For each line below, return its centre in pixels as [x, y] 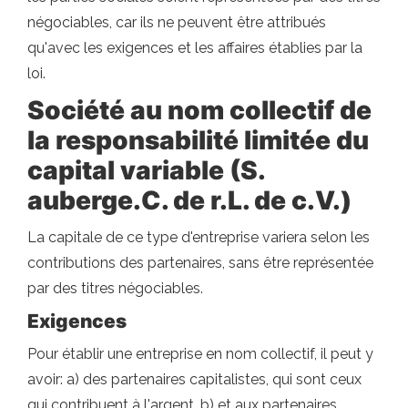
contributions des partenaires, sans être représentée [200, 262]
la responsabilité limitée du [198, 140]
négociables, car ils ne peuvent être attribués [177, 22]
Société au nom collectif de [199, 110]
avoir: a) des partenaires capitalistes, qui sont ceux [194, 379]
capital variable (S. [146, 170]
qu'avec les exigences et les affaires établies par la [195, 47]
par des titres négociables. [115, 288]
